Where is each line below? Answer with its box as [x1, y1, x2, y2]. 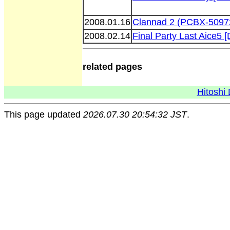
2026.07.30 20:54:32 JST [83, 109, 187, 120]
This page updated [4, 109, 83, 120]
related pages [83, 61, 142, 72]
